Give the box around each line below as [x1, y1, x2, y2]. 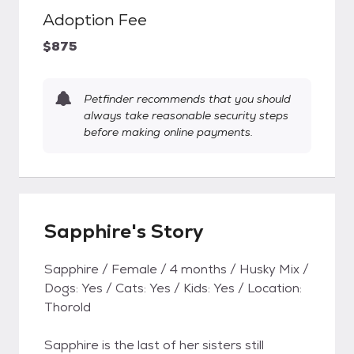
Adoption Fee [43, 9, 147, 30]
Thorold [44, 299, 91, 315]
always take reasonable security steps [84, 108, 288, 122]
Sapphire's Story [44, 219, 204, 243]
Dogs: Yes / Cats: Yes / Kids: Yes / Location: [44, 280, 302, 296]
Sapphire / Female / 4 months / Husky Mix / [44, 261, 309, 277]
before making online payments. [84, 125, 253, 139]
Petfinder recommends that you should [84, 92, 291, 106]
